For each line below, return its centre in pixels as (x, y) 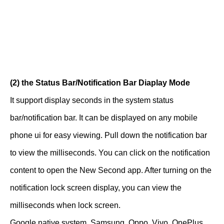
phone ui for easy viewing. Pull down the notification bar (108, 135)
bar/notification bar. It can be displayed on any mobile (104, 118)
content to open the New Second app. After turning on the (111, 170)
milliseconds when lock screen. (65, 205)
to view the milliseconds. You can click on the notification (110, 153)
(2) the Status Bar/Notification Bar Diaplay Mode (100, 83)
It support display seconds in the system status (92, 100)
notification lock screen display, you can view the (96, 188)
